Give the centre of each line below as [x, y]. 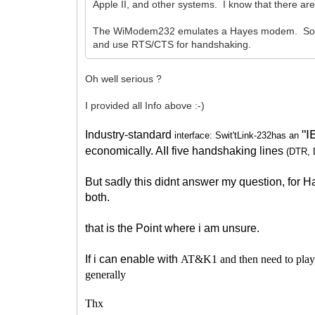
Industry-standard [130, 134]
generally [106, 274]
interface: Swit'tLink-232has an [238, 135]
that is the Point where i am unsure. [173, 228]
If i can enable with [133, 259]
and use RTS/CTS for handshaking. [172, 44]
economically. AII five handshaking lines [186, 150]
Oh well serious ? [124, 78]
